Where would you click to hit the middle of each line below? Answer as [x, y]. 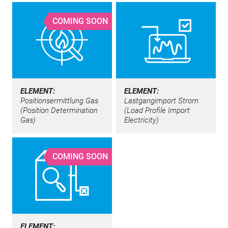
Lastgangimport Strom [161, 101]
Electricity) [141, 120]
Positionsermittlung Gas [59, 101]
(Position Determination [59, 110]
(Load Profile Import [157, 110]
